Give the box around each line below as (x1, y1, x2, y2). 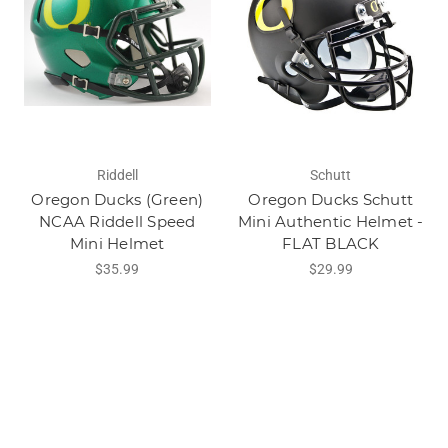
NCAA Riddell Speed (39, 212, 196, 232)
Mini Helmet (69, 234, 165, 254)
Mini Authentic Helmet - (237, 212, 424, 232)
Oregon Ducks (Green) (31, 190, 204, 210)
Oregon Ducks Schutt (248, 190, 414, 210)
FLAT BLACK (282, 234, 380, 254)
